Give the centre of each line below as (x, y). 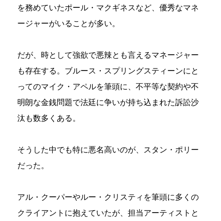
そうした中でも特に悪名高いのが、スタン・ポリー (108, 150)
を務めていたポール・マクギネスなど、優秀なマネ (108, 8)
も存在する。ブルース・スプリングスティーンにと (108, 71)
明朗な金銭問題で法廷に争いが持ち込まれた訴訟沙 (108, 103)
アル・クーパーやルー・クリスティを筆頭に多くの (108, 197)
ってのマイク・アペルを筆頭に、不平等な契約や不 (108, 87)
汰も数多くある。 (49, 118)
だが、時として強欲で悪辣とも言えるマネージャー (108, 55)
